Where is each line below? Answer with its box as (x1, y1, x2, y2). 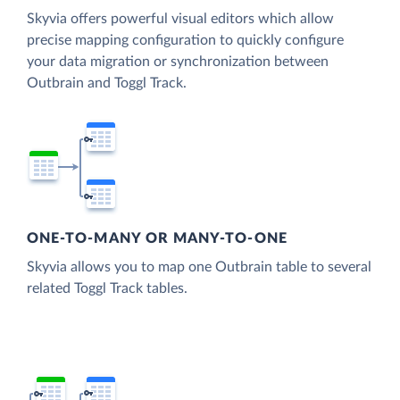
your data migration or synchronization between (27, 54, 329, 69)
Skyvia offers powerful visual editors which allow (27, 11, 334, 26)
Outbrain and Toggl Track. (27, 75, 187, 90)
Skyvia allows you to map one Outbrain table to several (27, 260, 371, 275)
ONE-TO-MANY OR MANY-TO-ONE (27, 231, 287, 246)
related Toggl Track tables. (27, 281, 187, 296)
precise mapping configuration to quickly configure (27, 32, 344, 47)
